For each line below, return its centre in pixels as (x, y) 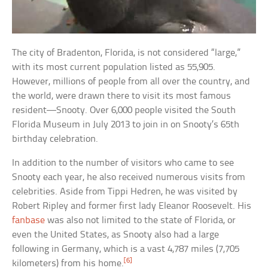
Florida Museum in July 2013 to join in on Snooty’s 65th (126, 124)
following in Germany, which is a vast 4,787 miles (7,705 (126, 249)
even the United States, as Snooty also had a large (116, 234)
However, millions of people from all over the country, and (131, 81)
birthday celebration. (55, 139)
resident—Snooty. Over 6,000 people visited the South (124, 110)
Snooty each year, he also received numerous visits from (129, 177)
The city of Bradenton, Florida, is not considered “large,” (127, 53)
